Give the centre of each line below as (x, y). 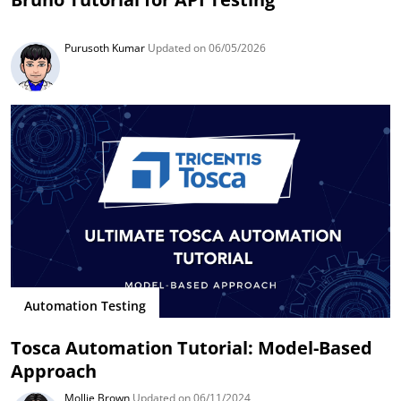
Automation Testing (85, 305)
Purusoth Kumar (105, 48)
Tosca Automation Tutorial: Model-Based (192, 348)
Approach (54, 371)
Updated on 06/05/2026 (206, 48)
